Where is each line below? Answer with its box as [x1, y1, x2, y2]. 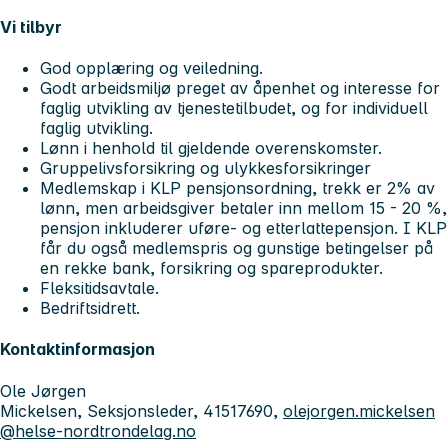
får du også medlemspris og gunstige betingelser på [40, 238, 433, 259]
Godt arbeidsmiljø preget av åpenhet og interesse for [40, 78, 440, 99]
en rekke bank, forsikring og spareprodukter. [40, 258, 383, 279]
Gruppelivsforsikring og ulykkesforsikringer [40, 158, 371, 179]
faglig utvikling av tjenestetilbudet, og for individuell [40, 98, 428, 119]
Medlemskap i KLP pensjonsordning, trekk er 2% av [40, 178, 435, 199]
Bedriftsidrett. [40, 298, 140, 319]
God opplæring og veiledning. [40, 58, 263, 79]
